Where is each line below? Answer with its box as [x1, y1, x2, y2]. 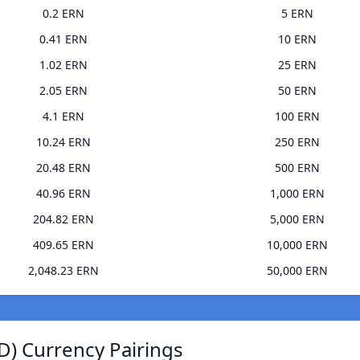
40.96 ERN [35, 186, 91, 202]
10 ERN [277, 31, 317, 47]
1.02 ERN [39, 57, 88, 73]
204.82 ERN [32, 211, 94, 227]
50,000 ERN [266, 263, 328, 279]
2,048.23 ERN [27, 263, 99, 279]
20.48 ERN [35, 160, 91, 176]
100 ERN [274, 108, 320, 125]
